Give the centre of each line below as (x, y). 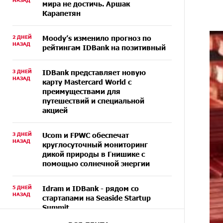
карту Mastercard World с (87, 82)
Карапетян (61, 13)
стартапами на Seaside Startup (97, 198)
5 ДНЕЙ (22, 187)
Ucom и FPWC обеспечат (86, 135)
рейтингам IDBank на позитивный (104, 48)
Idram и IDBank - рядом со (91, 188)
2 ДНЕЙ (22, 37)
